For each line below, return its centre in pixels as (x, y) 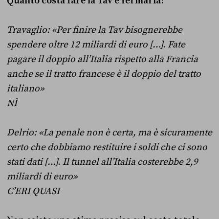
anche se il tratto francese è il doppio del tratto (104, 74)
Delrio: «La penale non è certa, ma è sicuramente (109, 132)
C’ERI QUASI (33, 191)
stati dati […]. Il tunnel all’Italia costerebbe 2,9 (102, 162)
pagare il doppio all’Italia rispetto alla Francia (102, 59)
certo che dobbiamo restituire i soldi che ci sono (107, 147)
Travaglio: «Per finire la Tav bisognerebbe (95, 30)
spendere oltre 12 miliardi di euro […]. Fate (96, 44)
